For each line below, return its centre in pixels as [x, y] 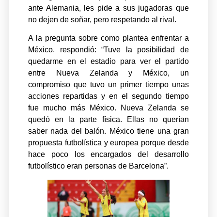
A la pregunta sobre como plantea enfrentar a [108, 38]
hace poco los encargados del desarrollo [108, 155]
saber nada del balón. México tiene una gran [108, 131]
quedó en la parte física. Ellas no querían [108, 120]
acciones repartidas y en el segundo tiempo [108, 96]
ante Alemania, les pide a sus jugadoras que [108, 8]
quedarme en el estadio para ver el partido [108, 62]
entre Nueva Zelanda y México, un [108, 73]
